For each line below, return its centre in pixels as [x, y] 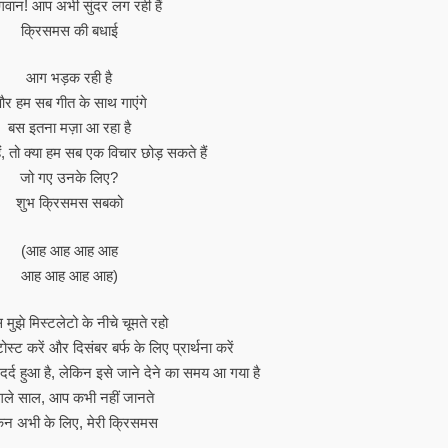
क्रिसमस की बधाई [69, 30]
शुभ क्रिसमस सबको [69, 202]
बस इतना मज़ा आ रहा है [69, 127]
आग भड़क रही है [69, 77]
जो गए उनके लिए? [69, 177]
